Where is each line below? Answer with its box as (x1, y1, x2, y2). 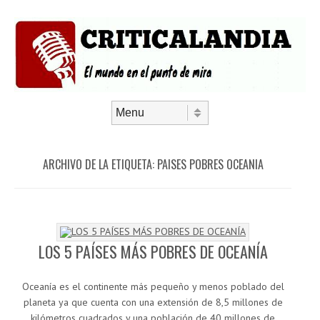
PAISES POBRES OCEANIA (156, 156, 264, 174)
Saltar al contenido (14, 124, 100, 137)
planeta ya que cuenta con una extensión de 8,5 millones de (23, 296, 283, 309)
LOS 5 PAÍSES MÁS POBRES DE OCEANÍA (38, 240, 268, 264)
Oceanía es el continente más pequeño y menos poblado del (21, 280, 284, 294)
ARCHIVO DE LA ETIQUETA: (42, 156, 157, 174)
